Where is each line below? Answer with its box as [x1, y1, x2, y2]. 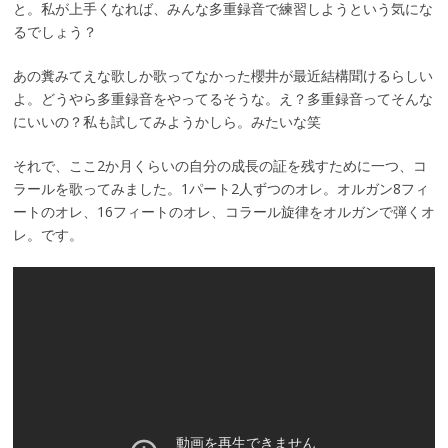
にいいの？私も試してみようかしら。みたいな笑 [12, 112, 321, 132]
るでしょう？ [12, 22, 97, 42]
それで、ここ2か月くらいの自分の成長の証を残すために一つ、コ [12, 156, 427, 176]
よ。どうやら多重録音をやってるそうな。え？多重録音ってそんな [12, 89, 433, 109]
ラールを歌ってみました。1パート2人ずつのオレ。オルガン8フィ [12, 179, 429, 199]
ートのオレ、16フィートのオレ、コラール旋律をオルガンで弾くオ [12, 202, 435, 222]
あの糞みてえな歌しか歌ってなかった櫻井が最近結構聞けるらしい [12, 66, 433, 86]
